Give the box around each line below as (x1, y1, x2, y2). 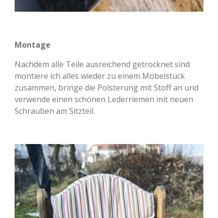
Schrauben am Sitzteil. (15, 106, 95, 117)
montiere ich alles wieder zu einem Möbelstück (15, 71, 185, 82)
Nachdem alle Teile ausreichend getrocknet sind (15, 59, 190, 70)
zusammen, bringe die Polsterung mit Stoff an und (15, 82, 199, 93)
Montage (15, 39, 51, 51)
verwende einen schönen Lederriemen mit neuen (15, 94, 193, 105)
